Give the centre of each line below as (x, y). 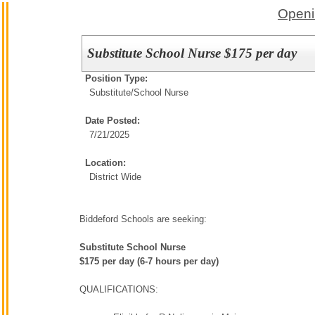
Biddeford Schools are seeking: (144, 219)
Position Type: (116, 78)
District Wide (115, 177)
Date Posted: (112, 121)
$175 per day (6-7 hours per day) (150, 261)
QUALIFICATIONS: (119, 289)
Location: (105, 163)
